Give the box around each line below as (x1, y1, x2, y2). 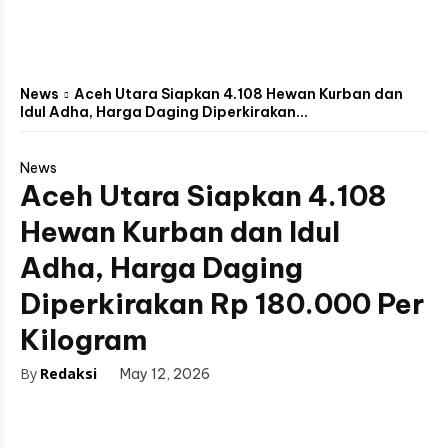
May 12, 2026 (120, 365, 210, 384)
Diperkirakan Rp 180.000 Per (20, 286, 424, 321)
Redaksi (40, 363, 97, 383)
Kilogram (20, 322, 147, 357)
